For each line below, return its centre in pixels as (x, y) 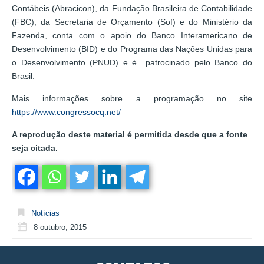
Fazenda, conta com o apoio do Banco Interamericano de (132, 35)
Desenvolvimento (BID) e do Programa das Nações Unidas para (132, 49)
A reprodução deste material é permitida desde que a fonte (130, 134)
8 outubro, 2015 (60, 227)
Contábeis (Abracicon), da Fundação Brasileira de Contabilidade (132, 8)
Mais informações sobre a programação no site (132, 98)
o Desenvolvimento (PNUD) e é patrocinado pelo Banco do (132, 62)
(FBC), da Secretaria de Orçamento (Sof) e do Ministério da (132, 22)
